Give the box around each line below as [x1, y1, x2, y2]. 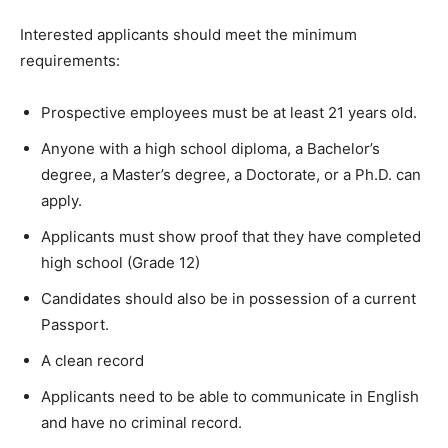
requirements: [20, 50, 120, 70]
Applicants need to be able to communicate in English [41, 386, 419, 406]
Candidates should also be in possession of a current [41, 288, 416, 308]
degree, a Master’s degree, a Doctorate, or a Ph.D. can [41, 164, 421, 184]
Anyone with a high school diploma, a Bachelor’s [41, 138, 380, 158]
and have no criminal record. [41, 412, 242, 432]
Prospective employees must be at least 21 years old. [41, 102, 417, 122]
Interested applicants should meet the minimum [20, 24, 357, 44]
